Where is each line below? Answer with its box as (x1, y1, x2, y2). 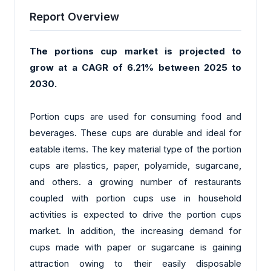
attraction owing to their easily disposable (30, 258, 241, 270)
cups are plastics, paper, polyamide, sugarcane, (30, 160, 241, 172)
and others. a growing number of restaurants (30, 176, 241, 188)
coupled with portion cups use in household (30, 192, 241, 204)
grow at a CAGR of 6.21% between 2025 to (30, 62, 241, 74)
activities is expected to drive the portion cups (30, 209, 241, 221)
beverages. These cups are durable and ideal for (30, 127, 241, 139)
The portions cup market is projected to (30, 45, 241, 57)
